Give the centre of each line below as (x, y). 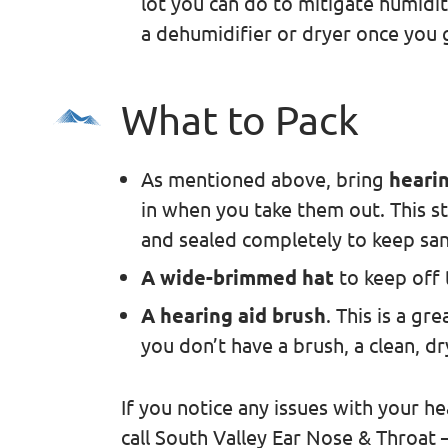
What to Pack (239, 119)
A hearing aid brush (233, 314)
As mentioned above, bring (264, 178)
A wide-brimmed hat (237, 276)
